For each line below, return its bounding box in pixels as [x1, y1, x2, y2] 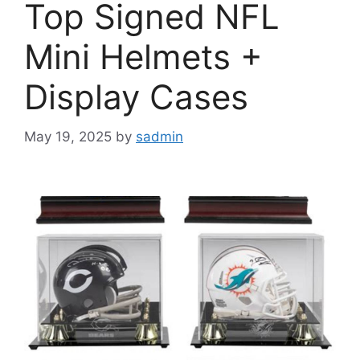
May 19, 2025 [24, 128, 112, 145]
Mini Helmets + [24, 36, 263, 78]
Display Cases [24, 76, 248, 118]
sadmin [136, 128, 183, 145]
